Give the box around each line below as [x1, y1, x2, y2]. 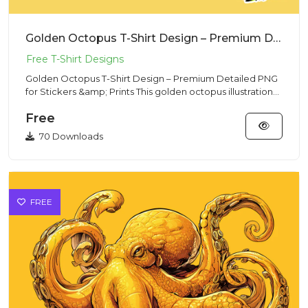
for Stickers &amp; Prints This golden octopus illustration [25, 86, 136, 97]
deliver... [25, 99, 63, 110]
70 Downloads [37, 131, 103, 142]
